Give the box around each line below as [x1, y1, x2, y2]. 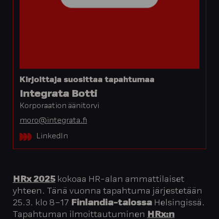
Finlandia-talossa [71, 199, 153, 208]
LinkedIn [36, 132, 68, 140]
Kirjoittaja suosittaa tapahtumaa [20, 76, 155, 84]
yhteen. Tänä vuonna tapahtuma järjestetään [13, 188, 203, 196]
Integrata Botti [20, 90, 98, 100]
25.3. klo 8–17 [13, 199, 71, 208]
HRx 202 [13, 176, 50, 184]
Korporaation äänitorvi [20, 103, 100, 110]
